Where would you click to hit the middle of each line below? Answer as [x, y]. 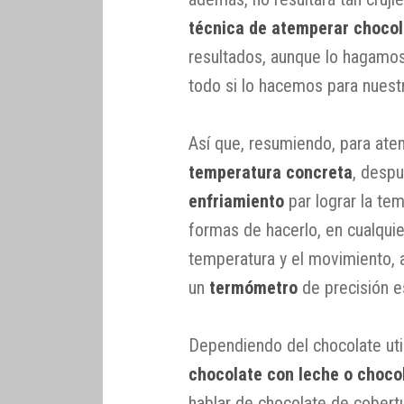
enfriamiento [237, 201]
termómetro [254, 287]
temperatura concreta [271, 172]
